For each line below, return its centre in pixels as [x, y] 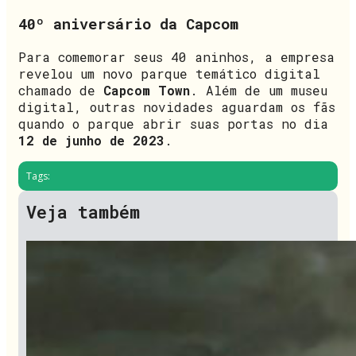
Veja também [83, 211]
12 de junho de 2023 [91, 140]
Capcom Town [147, 90]
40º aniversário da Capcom [128, 24]
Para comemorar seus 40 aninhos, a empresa [176, 56]
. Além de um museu [259, 90]
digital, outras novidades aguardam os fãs [177, 106]
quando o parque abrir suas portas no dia [173, 123]
